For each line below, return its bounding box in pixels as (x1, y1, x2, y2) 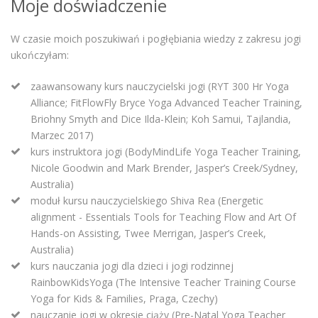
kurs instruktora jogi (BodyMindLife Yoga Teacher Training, (31, 145, 301, 159)
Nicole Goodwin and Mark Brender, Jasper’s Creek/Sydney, (31, 161, 298, 175)
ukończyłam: (11, 48, 69, 62)
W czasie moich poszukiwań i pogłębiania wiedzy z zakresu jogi (11, 32, 301, 46)
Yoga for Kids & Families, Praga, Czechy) (31, 292, 218, 306)
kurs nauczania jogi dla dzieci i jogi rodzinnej (31, 259, 234, 273)
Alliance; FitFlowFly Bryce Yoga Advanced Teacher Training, (31, 96, 302, 110)
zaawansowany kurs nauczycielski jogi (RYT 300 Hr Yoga (31, 79, 289, 94)
